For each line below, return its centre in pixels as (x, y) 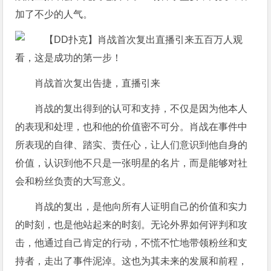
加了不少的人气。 (54, 14)
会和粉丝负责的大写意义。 (73, 181)
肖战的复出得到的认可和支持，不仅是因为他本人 (141, 108)
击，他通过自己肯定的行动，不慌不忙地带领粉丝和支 (132, 243)
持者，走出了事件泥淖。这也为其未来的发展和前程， (132, 261)
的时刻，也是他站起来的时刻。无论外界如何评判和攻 (132, 224)
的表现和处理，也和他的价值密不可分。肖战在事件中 (132, 126)
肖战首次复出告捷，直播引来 (98, 83)
